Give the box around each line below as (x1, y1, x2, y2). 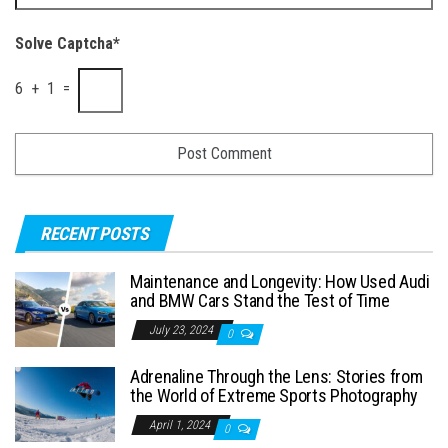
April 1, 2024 (149, 418, 213, 433)
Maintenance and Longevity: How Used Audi (130, 271, 430, 293)
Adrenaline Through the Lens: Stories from (130, 366, 423, 388)
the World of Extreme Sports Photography (130, 385, 418, 407)
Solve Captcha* (15, 34, 120, 54)
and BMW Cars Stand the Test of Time (130, 290, 390, 312)
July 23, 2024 (149, 323, 216, 338)
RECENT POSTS (40, 223, 149, 245)
